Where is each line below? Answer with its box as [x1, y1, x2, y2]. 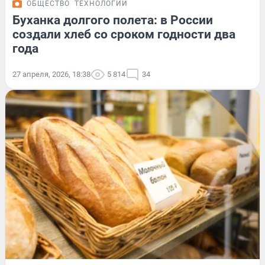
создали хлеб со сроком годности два [12, 27, 235, 41]
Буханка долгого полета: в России [12, 12, 213, 27]
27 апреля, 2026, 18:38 [12, 69, 91, 79]
